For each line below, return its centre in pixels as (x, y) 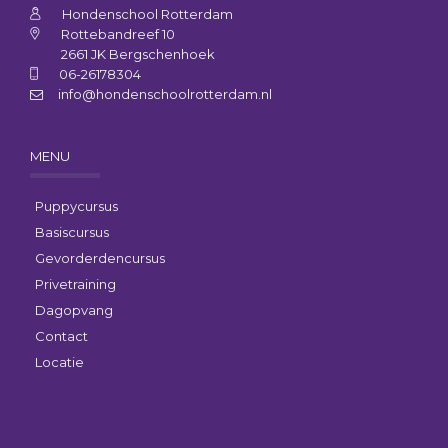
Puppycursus (76, 206)
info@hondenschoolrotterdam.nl (165, 94)
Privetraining (75, 284)
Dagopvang (74, 310)
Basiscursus (72, 232)
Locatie (59, 362)
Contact (61, 336)
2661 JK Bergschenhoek (138, 54)
